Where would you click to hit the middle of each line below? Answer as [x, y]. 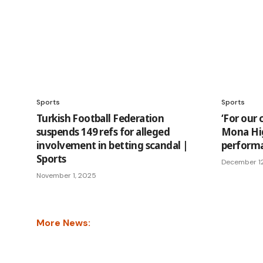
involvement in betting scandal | [112, 145]
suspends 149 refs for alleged [103, 132]
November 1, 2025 [66, 176]
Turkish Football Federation [100, 118]
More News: [63, 223]
